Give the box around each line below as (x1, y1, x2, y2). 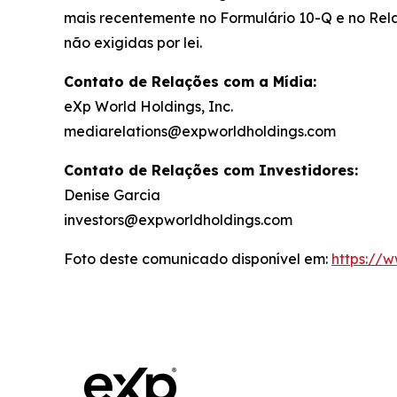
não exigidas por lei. (64, 33, 202, 51)
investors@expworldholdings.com (64, 210, 292, 229)
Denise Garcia (64, 185, 160, 204)
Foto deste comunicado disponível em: (64, 249, 331, 268)
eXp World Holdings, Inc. (64, 97, 233, 115)
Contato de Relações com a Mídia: (64, 72, 316, 90)
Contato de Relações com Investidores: (64, 160, 358, 179)
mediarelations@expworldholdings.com (64, 121, 336, 140)
